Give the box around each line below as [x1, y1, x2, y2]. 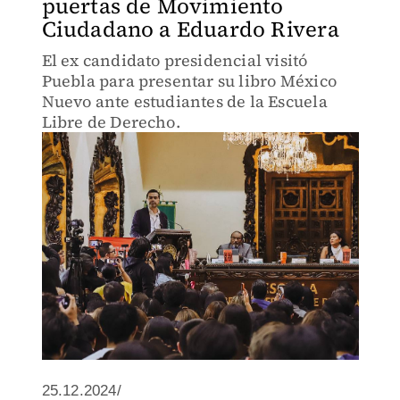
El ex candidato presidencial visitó [41, 49, 308, 71]
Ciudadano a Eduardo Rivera [41, 14, 339, 44]
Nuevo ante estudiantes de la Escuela [41, 90, 328, 112]
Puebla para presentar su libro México [41, 70, 337, 92]
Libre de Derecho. [41, 111, 180, 133]
